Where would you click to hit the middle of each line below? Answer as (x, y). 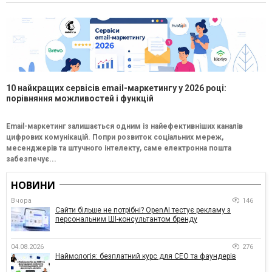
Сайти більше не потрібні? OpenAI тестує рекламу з (143, 210)
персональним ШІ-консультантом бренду (126, 219)
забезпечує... (31, 159)
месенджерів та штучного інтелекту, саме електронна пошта (119, 148)
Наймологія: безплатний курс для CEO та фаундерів (146, 256)
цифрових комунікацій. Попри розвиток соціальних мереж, (115, 137)
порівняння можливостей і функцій (80, 98)
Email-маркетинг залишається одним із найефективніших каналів (124, 126)
